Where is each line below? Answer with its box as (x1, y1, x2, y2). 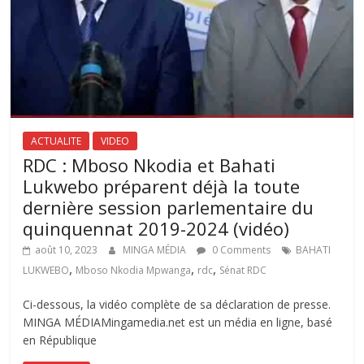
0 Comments (210, 243, 271, 258)
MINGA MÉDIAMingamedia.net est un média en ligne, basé (23, 314, 333, 331)
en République (23, 332, 97, 349)
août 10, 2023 (35, 243, 98, 258)
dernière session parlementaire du (23, 195, 314, 220)
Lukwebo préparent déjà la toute (23, 174, 301, 199)
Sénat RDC (219, 263, 267, 278)
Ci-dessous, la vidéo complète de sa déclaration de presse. (23, 297, 335, 313)
